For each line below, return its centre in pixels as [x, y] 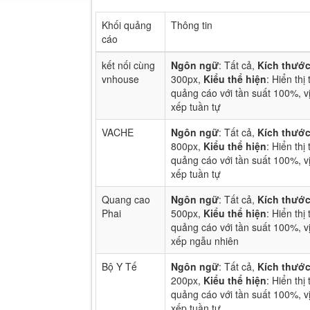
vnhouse [120, 79]
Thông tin [192, 25]
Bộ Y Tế [119, 267]
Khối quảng [127, 25]
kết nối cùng [128, 65]
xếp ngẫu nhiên [205, 241]
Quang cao [126, 200]
